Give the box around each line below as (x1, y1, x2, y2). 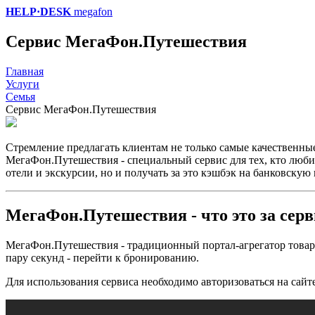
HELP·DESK (6, 6, 71, 18)
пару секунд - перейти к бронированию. (6, 251, 199, 264)
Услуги (6, 77, 39, 90)
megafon (71, 6, 112, 18)
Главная (6, 65, 44, 77)
